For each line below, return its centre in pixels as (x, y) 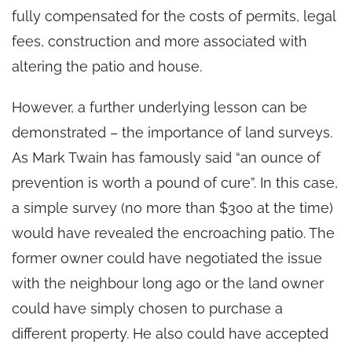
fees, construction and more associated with (159, 41)
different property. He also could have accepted (170, 333)
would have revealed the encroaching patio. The (173, 233)
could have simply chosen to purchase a (147, 308)
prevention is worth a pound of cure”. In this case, (175, 182)
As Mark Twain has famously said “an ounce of (166, 157)
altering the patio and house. (107, 66)
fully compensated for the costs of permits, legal (174, 16)
